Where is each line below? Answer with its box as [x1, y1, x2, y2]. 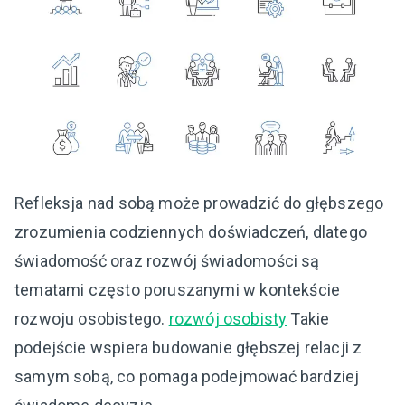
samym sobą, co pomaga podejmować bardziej [14, 366, 360, 386]
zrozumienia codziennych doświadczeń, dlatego [14, 221, 367, 241]
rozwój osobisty [168, 308, 287, 328]
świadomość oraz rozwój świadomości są [14, 250, 320, 270]
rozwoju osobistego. [14, 308, 169, 328]
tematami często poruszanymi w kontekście [14, 279, 341, 299]
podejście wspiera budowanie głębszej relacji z [14, 337, 363, 357]
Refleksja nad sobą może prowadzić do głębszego [14, 193, 384, 212]
